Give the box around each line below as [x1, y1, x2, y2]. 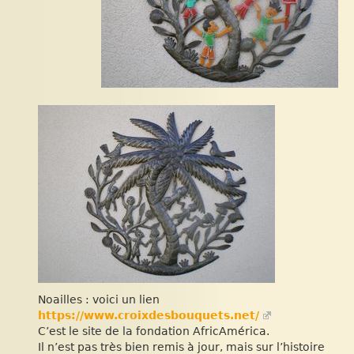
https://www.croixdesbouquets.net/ [38, 309, 259, 322]
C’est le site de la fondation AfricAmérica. [38, 325, 269, 337]
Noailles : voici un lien [38, 293, 160, 306]
